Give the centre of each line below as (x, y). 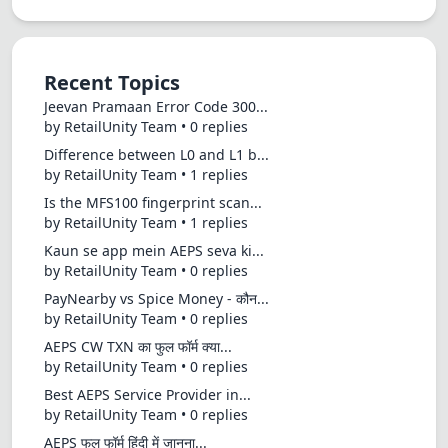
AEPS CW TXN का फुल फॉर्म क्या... (138, 346)
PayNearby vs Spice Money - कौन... (156, 298)
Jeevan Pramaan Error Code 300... (156, 106)
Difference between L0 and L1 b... (156, 154)
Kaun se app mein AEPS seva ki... (154, 250)
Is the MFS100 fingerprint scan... (153, 202)
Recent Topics (112, 82)
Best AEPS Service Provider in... (147, 394)
